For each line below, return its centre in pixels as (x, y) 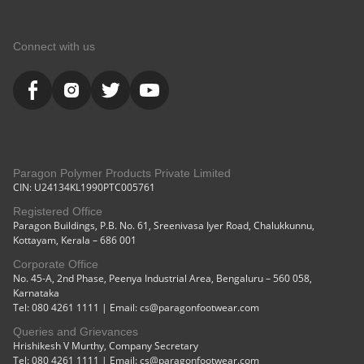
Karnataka (36, 293)
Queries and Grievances (76, 332)
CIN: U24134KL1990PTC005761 (84, 188)
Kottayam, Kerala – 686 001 (75, 240)
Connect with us (54, 47)
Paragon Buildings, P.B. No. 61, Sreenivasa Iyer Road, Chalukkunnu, (164, 226)
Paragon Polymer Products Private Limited (122, 173)
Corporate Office (56, 264)
